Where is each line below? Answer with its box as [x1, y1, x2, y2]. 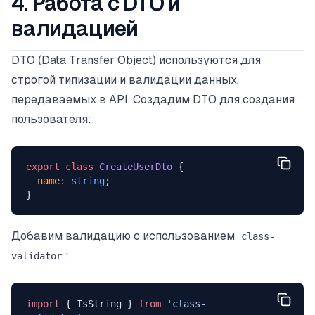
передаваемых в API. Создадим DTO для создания [11, 93, 295, 106]
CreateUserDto [93, 161, 172, 173]
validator [11, 250, 62, 262]
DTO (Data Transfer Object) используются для [11, 53, 261, 67]
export [25, 161, 60, 173]
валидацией [11, 16, 139, 41]
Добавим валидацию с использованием [11, 229, 238, 243]
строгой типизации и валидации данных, [11, 73, 239, 86]
